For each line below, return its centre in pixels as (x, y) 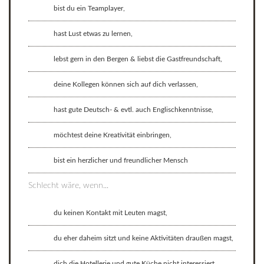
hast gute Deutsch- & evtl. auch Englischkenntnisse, (133, 110)
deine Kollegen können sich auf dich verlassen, (126, 85)
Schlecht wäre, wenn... (68, 186)
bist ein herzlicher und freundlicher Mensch (121, 161)
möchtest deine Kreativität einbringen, (113, 135)
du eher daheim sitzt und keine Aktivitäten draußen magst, (143, 238)
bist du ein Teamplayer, (89, 9)
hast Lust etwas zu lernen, (93, 34)
